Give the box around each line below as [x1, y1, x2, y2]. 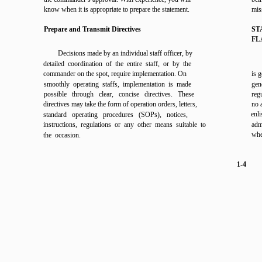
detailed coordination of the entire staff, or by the [43, 60, 191, 68]
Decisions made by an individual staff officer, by [58, 49, 192, 57]
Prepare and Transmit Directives [44, 25, 141, 33]
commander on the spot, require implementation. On [43, 70, 187, 78]
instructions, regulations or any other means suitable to [43, 120, 206, 129]
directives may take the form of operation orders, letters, [43, 100, 197, 108]
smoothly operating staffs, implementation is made [44, 80, 191, 88]
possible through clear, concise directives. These [44, 90, 194, 98]
